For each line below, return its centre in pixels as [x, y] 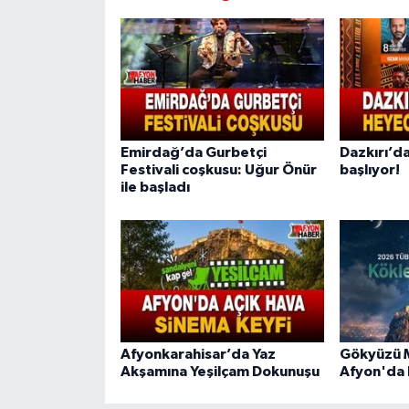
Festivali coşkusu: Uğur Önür [218, 170]
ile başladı [155, 188]
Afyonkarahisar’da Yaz [198, 354]
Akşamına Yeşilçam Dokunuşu [220, 371]
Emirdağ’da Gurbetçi [193, 153]
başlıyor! [369, 170]
